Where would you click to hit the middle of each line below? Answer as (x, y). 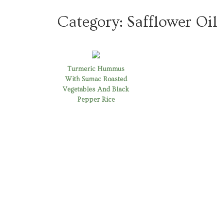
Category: (92, 22)
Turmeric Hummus (96, 69)
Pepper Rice (96, 100)
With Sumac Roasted (96, 79)
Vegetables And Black (96, 89)
